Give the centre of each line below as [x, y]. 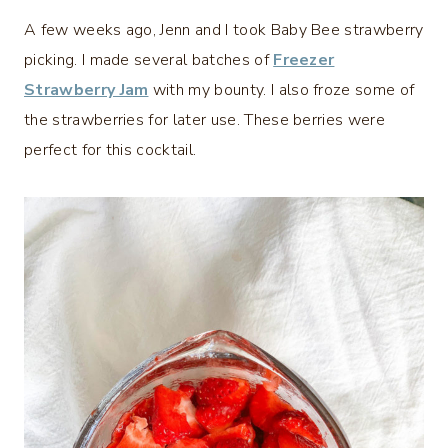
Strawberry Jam [86, 90]
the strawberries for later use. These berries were [205, 120]
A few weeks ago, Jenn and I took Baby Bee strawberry [224, 30]
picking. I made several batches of [149, 60]
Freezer [304, 60]
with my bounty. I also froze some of [281, 90]
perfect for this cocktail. [110, 150]
